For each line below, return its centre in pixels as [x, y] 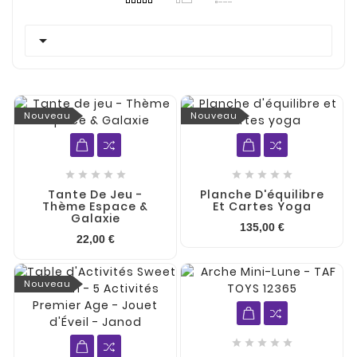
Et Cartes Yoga [262, 206]
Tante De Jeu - [95, 194]
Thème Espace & [95, 206]
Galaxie [95, 218]
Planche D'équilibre [262, 194]
